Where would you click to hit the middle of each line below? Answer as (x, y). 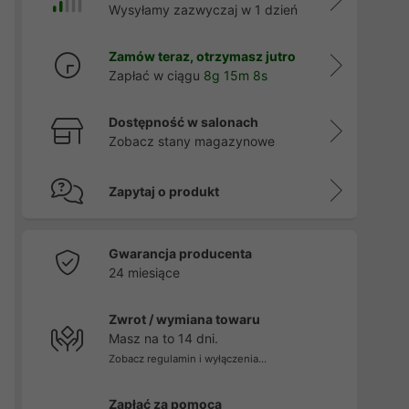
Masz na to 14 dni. (163, 338)
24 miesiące (144, 273)
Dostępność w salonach (183, 122)
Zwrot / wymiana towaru (184, 319)
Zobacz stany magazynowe (191, 141)
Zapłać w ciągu (156, 75)
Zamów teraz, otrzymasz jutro (202, 56)
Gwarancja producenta (180, 253)
